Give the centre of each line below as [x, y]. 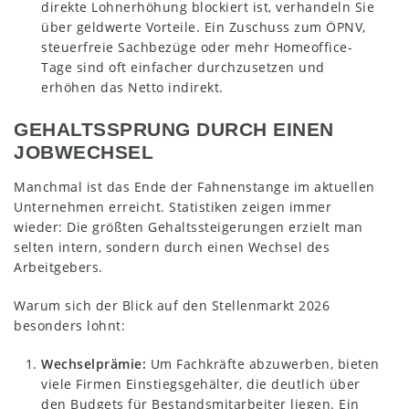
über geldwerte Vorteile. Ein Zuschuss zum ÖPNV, [204, 26]
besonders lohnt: [69, 325]
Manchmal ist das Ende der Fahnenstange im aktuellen [194, 186]
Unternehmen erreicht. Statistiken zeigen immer [173, 206]
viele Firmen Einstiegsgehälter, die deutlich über [201, 383]
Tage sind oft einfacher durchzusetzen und [183, 67]
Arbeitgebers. [58, 267]
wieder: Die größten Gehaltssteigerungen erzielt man [189, 226]
